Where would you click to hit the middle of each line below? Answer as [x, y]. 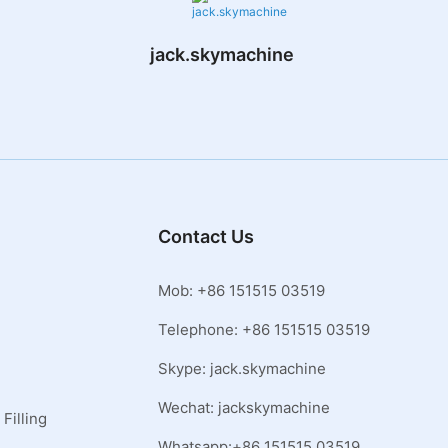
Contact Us [206, 237]
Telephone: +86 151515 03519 [264, 329]
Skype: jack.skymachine [242, 368]
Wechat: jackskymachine [244, 407]
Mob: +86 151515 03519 [242, 290]
